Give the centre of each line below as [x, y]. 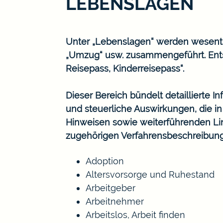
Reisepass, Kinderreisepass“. [125, 68]
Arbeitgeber [111, 188]
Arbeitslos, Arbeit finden [135, 215]
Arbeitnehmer [115, 201]
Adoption [105, 161]
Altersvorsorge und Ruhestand [150, 174]
